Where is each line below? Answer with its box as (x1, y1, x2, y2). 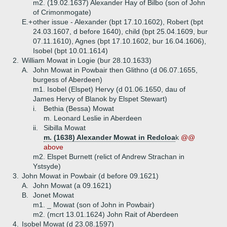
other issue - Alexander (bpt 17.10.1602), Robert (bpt (33, 18, 203, 26)
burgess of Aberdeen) (33, 75, 102, 84)
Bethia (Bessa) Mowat (44, 104, 114, 112)
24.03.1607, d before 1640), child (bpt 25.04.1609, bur (33, 27, 208, 35)
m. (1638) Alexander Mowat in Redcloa (44, 133, 175, 141)
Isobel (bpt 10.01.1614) (33, 47, 108, 55)
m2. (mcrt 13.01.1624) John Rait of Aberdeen (33, 210, 178, 218)
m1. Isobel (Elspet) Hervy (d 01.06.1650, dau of (33, 85, 185, 93)
